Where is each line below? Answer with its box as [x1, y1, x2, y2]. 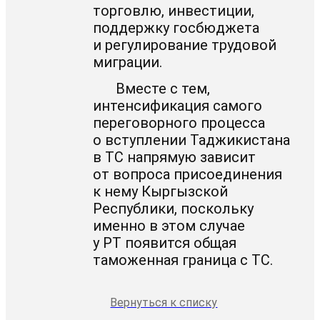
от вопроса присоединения [93, 165, 283, 183]
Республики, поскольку [93, 199, 254, 217]
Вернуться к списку [110, 295, 218, 309]
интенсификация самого [93, 96, 263, 114]
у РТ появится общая [93, 234, 237, 251]
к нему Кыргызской [93, 182, 229, 200]
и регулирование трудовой [93, 36, 277, 54]
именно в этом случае [93, 216, 246, 234]
